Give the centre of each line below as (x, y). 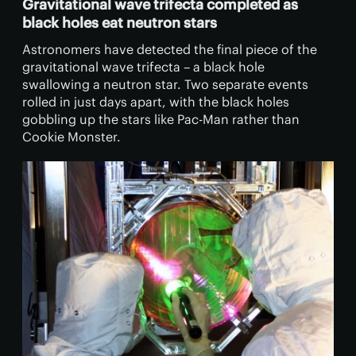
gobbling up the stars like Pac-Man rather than (161, 120)
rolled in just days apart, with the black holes (156, 102)
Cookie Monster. (72, 137)
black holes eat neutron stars (120, 23)
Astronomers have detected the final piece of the (170, 50)
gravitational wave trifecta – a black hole (143, 67)
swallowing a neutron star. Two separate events (165, 85)
